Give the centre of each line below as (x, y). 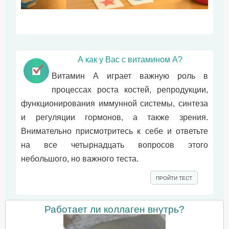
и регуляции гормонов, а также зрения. (114, 118)
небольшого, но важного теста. (80, 159)
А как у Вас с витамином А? (130, 60)
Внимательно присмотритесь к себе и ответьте (114, 131)
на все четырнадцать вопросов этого (114, 145)
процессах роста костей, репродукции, (130, 90)
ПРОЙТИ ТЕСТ (174, 178)
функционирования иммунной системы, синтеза (114, 104)
